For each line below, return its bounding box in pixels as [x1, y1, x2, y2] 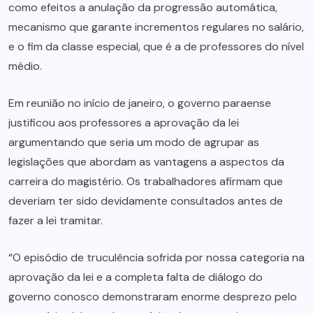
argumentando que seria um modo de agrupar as [8, 135, 259, 150]
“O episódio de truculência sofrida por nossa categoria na [8, 250, 305, 265]
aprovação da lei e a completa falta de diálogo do [8, 270, 263, 285]
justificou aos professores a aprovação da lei [8, 115, 239, 131]
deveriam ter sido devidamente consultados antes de [8, 194, 283, 209]
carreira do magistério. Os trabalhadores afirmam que [8, 174, 283, 189]
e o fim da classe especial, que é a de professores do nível [8, 39, 304, 54]
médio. [8, 59, 42, 74]
